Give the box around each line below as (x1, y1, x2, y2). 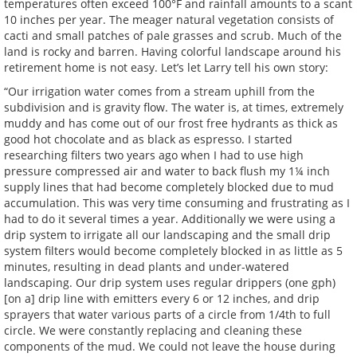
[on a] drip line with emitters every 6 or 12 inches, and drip (4, 291, 320, 306)
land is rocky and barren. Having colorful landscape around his (4, 44, 341, 59)
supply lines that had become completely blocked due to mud (4, 179, 334, 194)
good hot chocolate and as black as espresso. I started (4, 131, 292, 147)
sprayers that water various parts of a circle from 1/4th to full (4, 307, 331, 322)
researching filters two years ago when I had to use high (4, 147, 304, 163)
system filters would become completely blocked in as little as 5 (4, 243, 343, 258)
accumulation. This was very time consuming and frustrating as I (4, 195, 350, 210)
